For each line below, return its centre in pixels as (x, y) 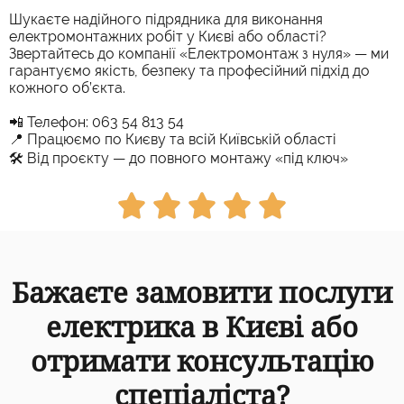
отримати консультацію (202, 361)
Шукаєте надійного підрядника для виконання (166, 19)
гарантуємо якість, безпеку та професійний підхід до (189, 70)
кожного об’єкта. (67, 87)
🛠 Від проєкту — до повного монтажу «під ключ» (179, 158)
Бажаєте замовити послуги (202, 293)
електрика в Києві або (202, 327)
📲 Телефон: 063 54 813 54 (96, 122)
